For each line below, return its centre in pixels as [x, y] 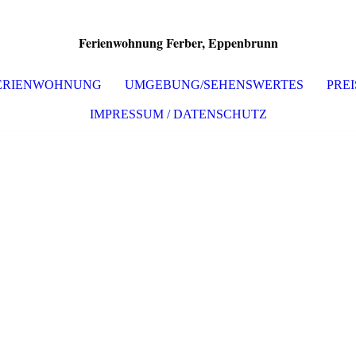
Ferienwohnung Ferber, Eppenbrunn [178, 43]
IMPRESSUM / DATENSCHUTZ [178, 114]
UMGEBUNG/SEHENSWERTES [214, 85]
